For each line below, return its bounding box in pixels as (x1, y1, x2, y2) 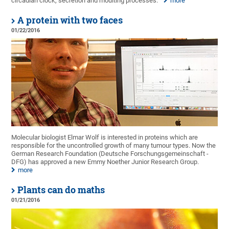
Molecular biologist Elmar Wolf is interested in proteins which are (11, 133, 198, 142)
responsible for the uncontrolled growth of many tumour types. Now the (11, 142, 216, 150)
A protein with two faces (17, 14, 123, 26)
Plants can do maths (17, 184, 105, 196)
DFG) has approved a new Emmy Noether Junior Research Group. (11, 158, 199, 166)
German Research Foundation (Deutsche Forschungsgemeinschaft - (11, 150, 209, 158)
